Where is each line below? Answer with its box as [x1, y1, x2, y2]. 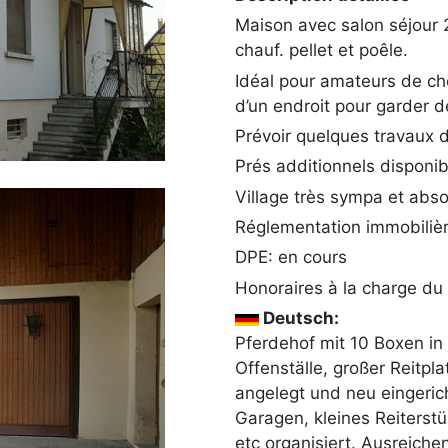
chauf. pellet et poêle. [235, 40, 409, 61]
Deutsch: [259, 308, 340, 329]
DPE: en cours [235, 247, 348, 268]
